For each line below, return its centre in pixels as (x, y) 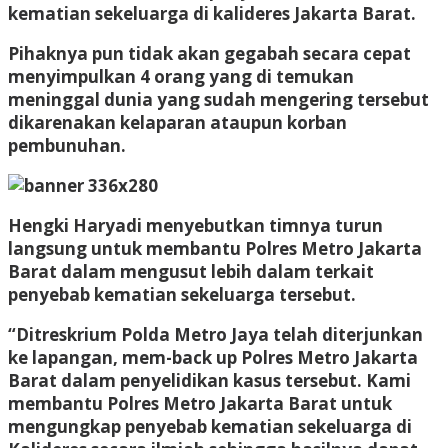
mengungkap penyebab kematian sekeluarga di (210, 426)
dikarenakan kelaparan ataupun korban (177, 122)
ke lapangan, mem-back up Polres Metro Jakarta (213, 357)
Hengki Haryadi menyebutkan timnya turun (195, 225)
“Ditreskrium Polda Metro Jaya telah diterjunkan (215, 334)
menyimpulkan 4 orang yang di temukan (181, 76)
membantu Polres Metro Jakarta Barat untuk (200, 403)
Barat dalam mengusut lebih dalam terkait (191, 271)
